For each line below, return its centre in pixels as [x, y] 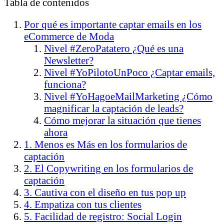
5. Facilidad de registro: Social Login [103, 216]
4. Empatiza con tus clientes [83, 204]
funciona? [65, 84]
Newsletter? [69, 60]
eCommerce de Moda [69, 36]
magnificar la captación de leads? [114, 108]
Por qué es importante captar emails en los [113, 24]
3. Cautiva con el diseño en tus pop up [105, 192]
